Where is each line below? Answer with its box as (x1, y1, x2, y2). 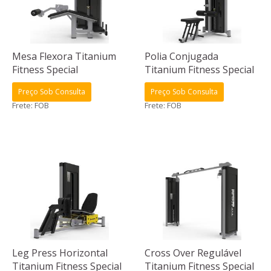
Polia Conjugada (145, 50, 218, 63)
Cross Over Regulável (145, 246, 241, 260)
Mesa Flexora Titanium (12, 50, 116, 63)
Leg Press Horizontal (12, 246, 108, 260)
